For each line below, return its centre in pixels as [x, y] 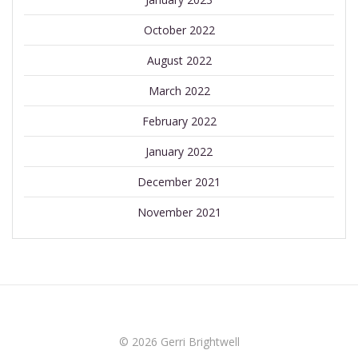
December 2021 [179, 182]
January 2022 [179, 152]
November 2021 [179, 213]
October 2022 [179, 30]
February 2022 [179, 121]
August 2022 [179, 61]
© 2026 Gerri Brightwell [179, 342]
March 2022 [179, 91]
